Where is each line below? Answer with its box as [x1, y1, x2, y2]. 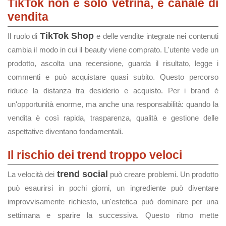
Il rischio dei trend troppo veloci [8, 148, 182, 161]
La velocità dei [8, 170, 57, 179]
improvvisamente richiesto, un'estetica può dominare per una [8, 197, 218, 206]
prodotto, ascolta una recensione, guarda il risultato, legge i [8, 59, 218, 68]
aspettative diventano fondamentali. [8, 127, 123, 136]
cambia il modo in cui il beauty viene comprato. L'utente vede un [8, 45, 218, 54]
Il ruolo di [8, 32, 40, 40]
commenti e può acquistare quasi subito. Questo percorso [8, 73, 218, 81]
